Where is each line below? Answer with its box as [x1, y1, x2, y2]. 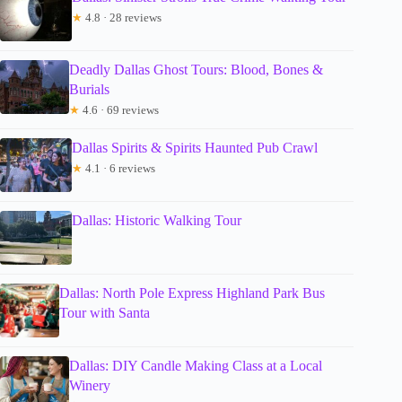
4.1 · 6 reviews [83, 161, 155, 175]
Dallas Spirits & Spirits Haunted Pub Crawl [72, 139, 318, 155]
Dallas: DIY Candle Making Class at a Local [68, 357, 322, 373]
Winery [68, 377, 110, 393]
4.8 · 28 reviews [83, 10, 162, 24]
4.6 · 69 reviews [79, 102, 159, 117]
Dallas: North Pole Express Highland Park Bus [58, 284, 325, 301]
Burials [68, 81, 109, 97]
